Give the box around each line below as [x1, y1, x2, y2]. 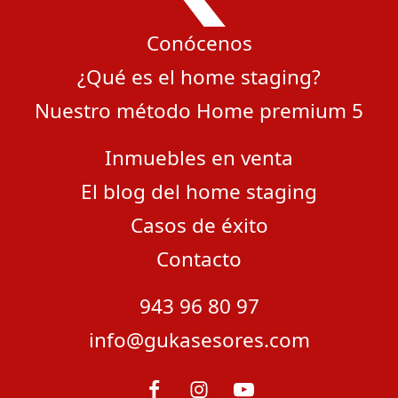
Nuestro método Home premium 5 [35, 96, 363, 124]
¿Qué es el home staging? [77, 62, 321, 91]
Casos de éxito [130, 211, 268, 239]
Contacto [156, 244, 242, 273]
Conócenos [146, 28, 252, 57]
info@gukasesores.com [88, 325, 310, 354]
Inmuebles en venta [105, 143, 293, 171]
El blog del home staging [81, 177, 317, 205]
